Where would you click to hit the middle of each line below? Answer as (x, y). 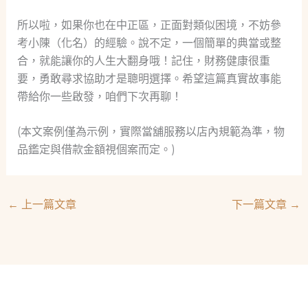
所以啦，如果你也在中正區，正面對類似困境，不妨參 (149, 25)
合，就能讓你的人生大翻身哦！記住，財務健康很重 (143, 60)
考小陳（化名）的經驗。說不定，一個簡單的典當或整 (149, 43)
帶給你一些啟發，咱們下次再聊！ (99, 96)
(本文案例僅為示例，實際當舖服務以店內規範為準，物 (151, 132)
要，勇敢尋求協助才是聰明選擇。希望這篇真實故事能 (149, 78)
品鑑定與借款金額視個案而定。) (96, 150)
